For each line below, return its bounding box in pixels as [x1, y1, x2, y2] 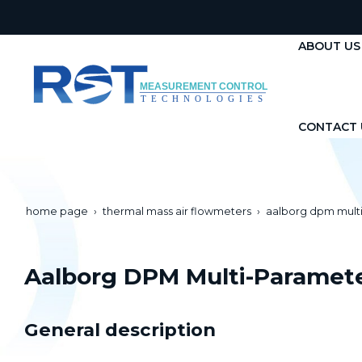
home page [26, 204, 88, 217]
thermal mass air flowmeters [103, 204, 251, 217]
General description [24, 318, 216, 341]
